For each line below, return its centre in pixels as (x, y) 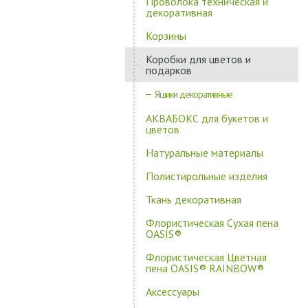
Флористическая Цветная (206, 257)
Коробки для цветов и (198, 59)
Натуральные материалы (205, 153)
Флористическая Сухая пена (212, 223)
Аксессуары (173, 291)
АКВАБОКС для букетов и (207, 118)
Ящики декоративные (194, 94)
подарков (169, 70)
